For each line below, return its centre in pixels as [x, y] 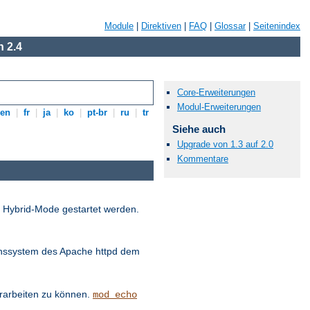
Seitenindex [277, 26]
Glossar [230, 26]
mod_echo [115, 294]
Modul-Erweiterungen [219, 107]
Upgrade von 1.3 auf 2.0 [225, 144]
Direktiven [161, 26]
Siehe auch [199, 129]
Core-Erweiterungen [216, 93]
